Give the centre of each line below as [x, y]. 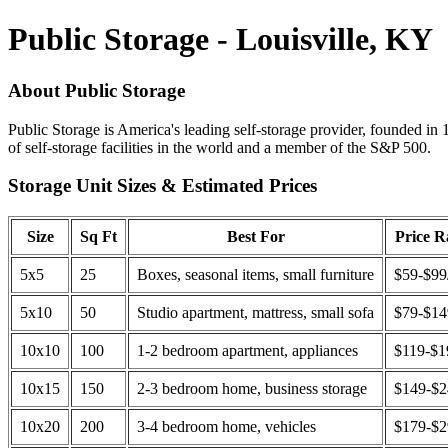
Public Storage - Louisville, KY [220, 39]
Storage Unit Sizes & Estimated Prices [162, 186]
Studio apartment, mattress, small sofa [255, 313]
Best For [255, 237]
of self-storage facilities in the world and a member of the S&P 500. [219, 147]
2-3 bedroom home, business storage [252, 389]
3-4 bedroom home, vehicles [226, 427]
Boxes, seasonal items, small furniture [255, 275]
